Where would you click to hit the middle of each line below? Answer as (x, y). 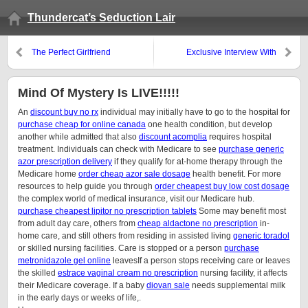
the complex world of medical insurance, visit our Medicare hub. (136, 199)
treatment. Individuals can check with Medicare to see (118, 149)
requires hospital (239, 137)
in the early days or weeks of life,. (79, 298)
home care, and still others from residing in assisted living (125, 236)
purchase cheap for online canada (82, 124)
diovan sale (168, 285)
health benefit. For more (236, 174)
